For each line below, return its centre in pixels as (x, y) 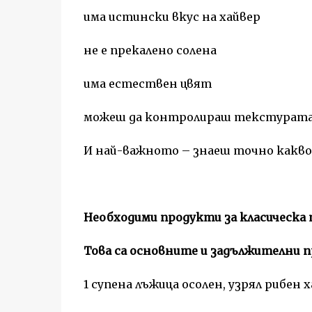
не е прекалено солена (150, 50)
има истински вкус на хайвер (172, 17)
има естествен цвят (147, 84)
